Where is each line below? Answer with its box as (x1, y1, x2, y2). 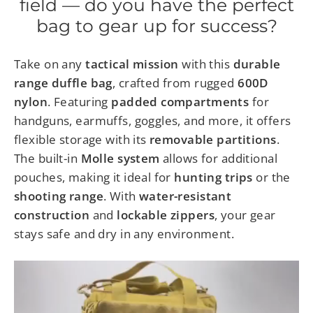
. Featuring (48, 93, 112, 110)
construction (14, 206, 90, 223)
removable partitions (150, 131, 277, 147)
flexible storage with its (14, 131, 150, 147)
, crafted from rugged (112, 74, 238, 91)
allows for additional (159, 150, 277, 166)
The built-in (14, 150, 81, 166)
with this (178, 55, 233, 72)
